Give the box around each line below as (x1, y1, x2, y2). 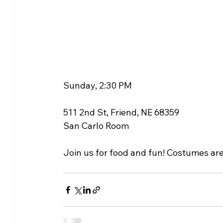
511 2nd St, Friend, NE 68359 (63, 107, 179, 118)
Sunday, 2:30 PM (63, 80, 132, 92)
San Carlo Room (63, 120, 129, 132)
